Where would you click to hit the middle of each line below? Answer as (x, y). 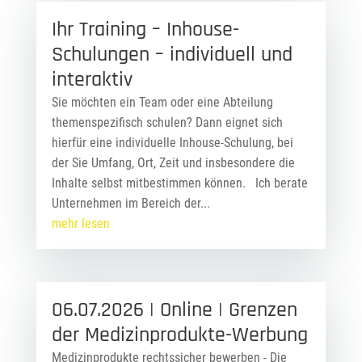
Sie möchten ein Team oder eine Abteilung (162, 102)
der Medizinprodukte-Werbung (179, 335)
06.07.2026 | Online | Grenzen (174, 310)
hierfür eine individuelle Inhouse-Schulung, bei (172, 142)
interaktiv (92, 79)
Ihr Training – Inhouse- (145, 29)
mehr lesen (80, 223)
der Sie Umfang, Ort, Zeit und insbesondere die (173, 162)
